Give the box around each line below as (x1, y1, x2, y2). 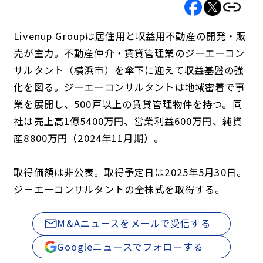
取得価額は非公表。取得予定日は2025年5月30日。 (14, 165, 247, 180)
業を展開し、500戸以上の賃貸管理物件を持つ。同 (14, 97, 242, 112)
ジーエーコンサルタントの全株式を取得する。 (14, 182, 225, 197)
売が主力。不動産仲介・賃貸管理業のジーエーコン (14, 46, 245, 60)
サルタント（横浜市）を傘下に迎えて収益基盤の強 (14, 63, 245, 77)
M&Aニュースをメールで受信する (57, 216, 211, 231)
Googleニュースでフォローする (57, 239, 203, 254)
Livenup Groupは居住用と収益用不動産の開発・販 (14, 29, 247, 43)
